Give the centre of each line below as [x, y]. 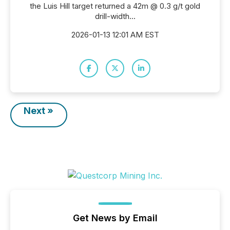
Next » [39, 111]
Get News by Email [115, 218]
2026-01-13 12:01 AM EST [115, 35]
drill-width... [115, 16]
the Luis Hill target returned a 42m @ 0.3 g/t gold [115, 6]
